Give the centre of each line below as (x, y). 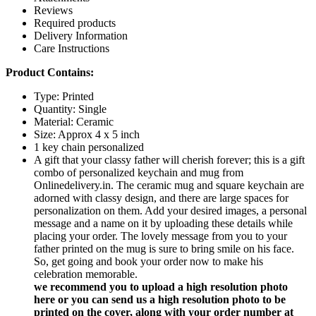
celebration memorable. (86, 274)
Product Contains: (50, 72)
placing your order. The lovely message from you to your (160, 236)
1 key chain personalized (89, 147)
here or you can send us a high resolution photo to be (160, 299)
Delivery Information (81, 35)
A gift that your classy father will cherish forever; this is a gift (169, 159)
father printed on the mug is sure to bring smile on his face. (164, 248)
